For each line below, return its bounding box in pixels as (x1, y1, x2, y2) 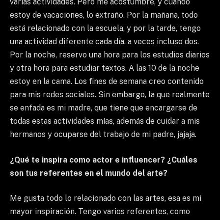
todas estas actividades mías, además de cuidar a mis (10, 116, 200, 126)
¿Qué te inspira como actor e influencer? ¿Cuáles (10, 155, 197, 165)
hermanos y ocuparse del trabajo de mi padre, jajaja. (10, 130, 196, 139)
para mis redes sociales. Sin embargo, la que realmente (10, 90, 210, 100)
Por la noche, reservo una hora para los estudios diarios (10, 50, 210, 60)
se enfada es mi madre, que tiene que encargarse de (10, 103, 197, 113)
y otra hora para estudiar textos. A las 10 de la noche (10, 63, 199, 73)
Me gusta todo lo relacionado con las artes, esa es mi (10, 193, 201, 203)
